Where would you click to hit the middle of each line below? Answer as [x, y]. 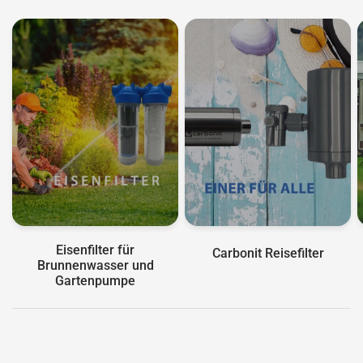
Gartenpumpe [95, 281]
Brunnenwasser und [95, 266]
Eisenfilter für [95, 250]
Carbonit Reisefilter [268, 254]
